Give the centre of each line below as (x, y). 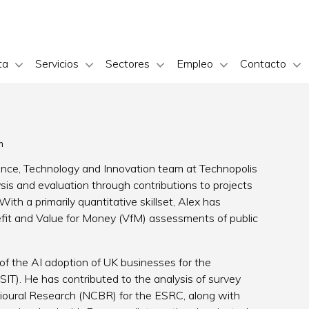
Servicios (57, 63)
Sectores (128, 63)
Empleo (195, 63)
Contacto (263, 63)
